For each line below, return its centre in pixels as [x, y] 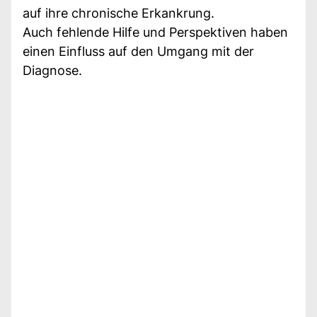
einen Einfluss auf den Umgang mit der [138, 51]
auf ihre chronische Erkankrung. [119, 13]
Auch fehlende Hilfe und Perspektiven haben [155, 32]
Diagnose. [52, 70]
